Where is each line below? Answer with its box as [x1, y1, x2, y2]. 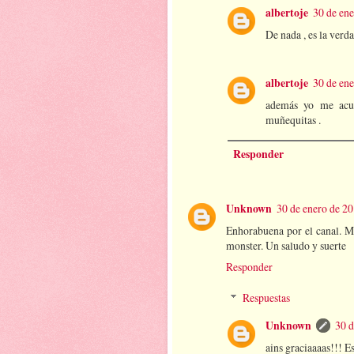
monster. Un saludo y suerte [226, 237, 346, 253]
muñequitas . [265, 111, 321, 127]
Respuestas [243, 290, 291, 306]
